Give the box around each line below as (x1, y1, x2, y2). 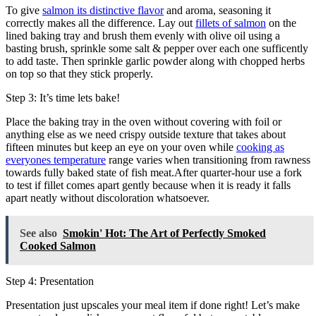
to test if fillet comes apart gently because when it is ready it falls (6, 178, 291, 191)
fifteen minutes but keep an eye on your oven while (6, 140, 236, 153)
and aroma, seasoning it (164, 4, 271, 16)
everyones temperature (6, 153, 106, 166)
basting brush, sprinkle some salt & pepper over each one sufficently (6, 42, 308, 54)
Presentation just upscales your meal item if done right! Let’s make (6, 298, 300, 311)
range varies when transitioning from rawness (106, 153, 310, 166)
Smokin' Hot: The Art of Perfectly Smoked (63, 226, 266, 239)
